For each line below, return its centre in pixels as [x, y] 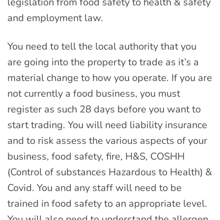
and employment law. [55, 18]
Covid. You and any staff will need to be [95, 188]
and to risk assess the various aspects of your [107, 141]
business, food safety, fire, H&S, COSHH [96, 157]
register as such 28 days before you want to [104, 110]
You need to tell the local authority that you [102, 47]
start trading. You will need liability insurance [107, 125]
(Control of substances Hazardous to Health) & [110, 172]
